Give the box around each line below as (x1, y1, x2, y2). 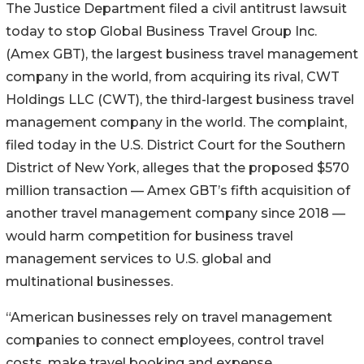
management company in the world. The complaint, (6, 114, 347, 130)
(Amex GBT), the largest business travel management (6, 45, 358, 62)
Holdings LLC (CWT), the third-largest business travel (6, 91, 354, 107)
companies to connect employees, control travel (6, 331, 324, 348)
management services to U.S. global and (6, 250, 271, 266)
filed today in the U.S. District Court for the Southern (6, 136, 345, 153)
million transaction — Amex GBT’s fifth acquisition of (6, 182, 350, 198)
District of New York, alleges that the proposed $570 (6, 159, 349, 175)
